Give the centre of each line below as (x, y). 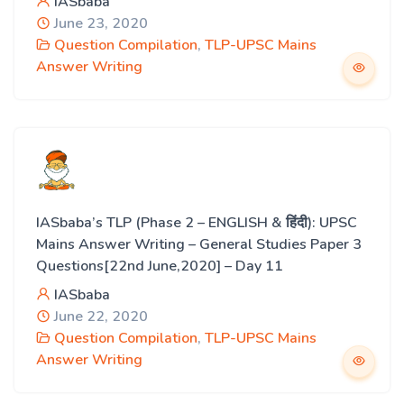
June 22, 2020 (99, 317)
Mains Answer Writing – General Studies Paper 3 (199, 244)
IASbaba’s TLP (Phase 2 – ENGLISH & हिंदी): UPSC (197, 223)
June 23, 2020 (99, 23)
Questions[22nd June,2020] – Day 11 (160, 266)
